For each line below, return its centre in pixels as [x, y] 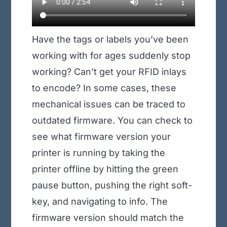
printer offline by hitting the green [105, 169]
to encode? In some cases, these [104, 88]
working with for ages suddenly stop [111, 56]
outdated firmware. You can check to [112, 121]
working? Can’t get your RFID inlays [109, 72]
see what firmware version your [101, 137]
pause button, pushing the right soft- [112, 185]
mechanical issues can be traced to [108, 104]
